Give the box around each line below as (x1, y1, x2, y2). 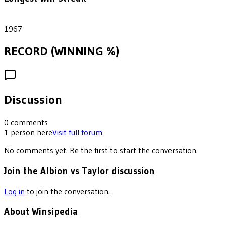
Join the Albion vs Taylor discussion (4, 165, 155, 177)
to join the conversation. (27, 186, 110, 196)
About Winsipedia (4, 205, 78, 217)
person (11, 127, 35, 138)
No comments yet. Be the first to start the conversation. (4, 145, 198, 156)
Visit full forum (52, 127, 102, 138)
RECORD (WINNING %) (4, 43, 119, 59)
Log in (4, 186, 25, 196)
